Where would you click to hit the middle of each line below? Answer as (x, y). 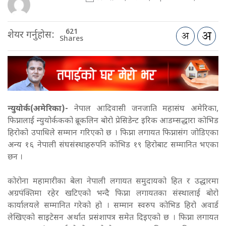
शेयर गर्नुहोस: (31, 36)
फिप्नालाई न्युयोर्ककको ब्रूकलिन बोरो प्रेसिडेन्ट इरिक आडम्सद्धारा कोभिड (113, 121)
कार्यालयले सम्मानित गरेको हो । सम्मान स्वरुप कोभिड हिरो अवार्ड (113, 206)
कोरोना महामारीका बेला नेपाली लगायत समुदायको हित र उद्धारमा (113, 182)
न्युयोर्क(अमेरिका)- (38, 109)
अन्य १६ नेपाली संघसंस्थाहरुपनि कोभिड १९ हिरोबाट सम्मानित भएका (113, 145)
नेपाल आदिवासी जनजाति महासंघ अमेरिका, (143, 109)
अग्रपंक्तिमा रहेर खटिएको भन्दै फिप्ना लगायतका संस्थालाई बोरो (113, 194)
